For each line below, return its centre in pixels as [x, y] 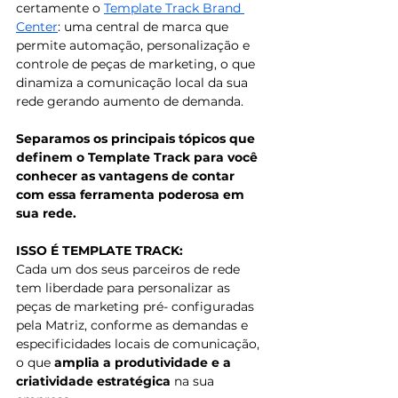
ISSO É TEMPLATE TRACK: [99, 251]
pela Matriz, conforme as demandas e [134, 326]
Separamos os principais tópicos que [137, 139]
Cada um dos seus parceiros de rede [130, 270]
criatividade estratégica [93, 382]
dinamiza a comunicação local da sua [134, 83]
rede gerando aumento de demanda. [131, 102]
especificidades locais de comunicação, [139, 344]
